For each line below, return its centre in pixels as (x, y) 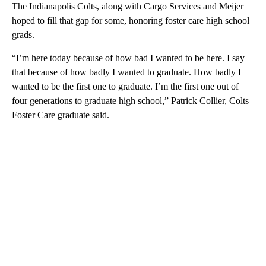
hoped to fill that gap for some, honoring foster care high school (131, 20)
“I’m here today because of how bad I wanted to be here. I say (128, 58)
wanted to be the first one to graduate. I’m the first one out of (125, 86)
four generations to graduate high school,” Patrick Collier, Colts (130, 100)
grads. (23, 34)
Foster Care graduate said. (61, 115)
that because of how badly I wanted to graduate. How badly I (126, 72)
